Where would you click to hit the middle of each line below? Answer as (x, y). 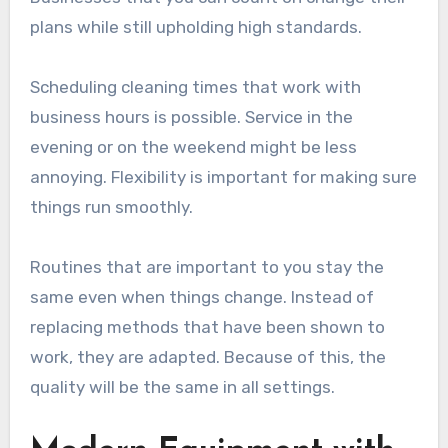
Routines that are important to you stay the (206, 267)
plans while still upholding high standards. (195, 27)
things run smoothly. (111, 207)
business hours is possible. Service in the (191, 117)
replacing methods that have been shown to (207, 327)
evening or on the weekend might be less (193, 147)
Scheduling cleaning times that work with (195, 87)
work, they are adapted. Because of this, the (207, 357)
